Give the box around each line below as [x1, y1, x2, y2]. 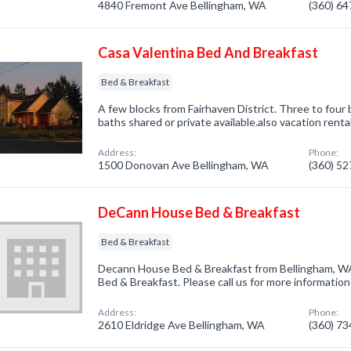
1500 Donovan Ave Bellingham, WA [98, 158, 270, 172]
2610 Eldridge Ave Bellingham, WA [98, 318, 266, 331]
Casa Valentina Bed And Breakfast [98, 44, 319, 61]
